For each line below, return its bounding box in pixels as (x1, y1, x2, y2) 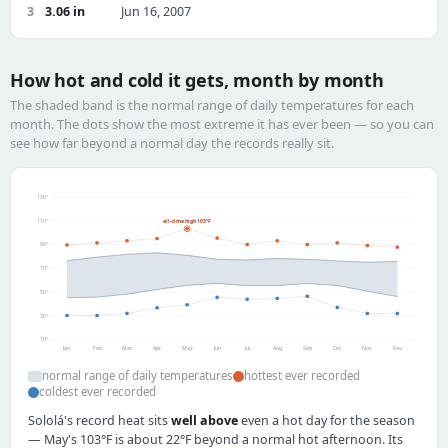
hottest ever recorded (244, 368, 360, 384)
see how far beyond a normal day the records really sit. (10, 134, 334, 152)
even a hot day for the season (238, 412, 415, 430)
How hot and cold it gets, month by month (10, 68, 384, 92)
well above (171, 412, 238, 430)
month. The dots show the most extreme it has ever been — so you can (10, 115, 434, 133)
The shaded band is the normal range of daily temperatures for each (10, 96, 414, 114)
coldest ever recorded (39, 384, 156, 400)
